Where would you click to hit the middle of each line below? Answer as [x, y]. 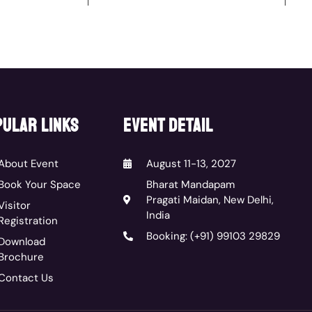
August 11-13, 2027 [191, 163]
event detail [168, 125]
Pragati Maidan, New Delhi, [210, 200]
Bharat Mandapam [190, 184]
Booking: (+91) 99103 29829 [213, 236]
